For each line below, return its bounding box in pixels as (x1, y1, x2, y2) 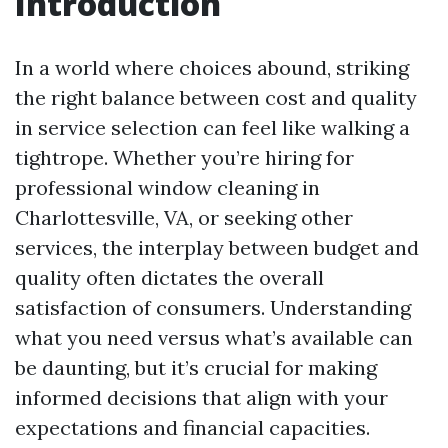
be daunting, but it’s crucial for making (15, 355, 377, 380)
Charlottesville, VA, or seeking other (15, 205, 353, 230)
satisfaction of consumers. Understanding (15, 295, 411, 320)
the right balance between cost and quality (15, 85, 417, 110)
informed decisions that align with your (15, 385, 388, 410)
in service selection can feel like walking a (15, 115, 410, 140)
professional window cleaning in (15, 175, 320, 200)
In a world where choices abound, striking (15, 55, 409, 80)
